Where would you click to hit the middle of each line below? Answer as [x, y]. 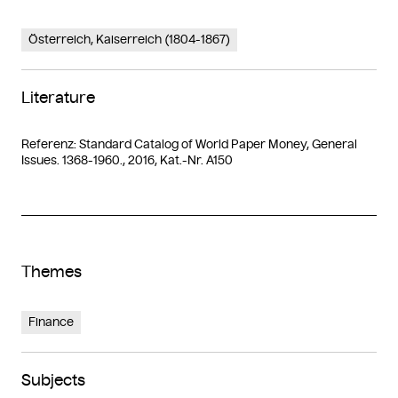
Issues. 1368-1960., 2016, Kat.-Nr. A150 [127, 160]
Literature [58, 97]
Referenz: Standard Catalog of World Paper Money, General [189, 144]
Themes [52, 271]
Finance [51, 322]
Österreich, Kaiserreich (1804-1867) [129, 39]
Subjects [53, 380]
